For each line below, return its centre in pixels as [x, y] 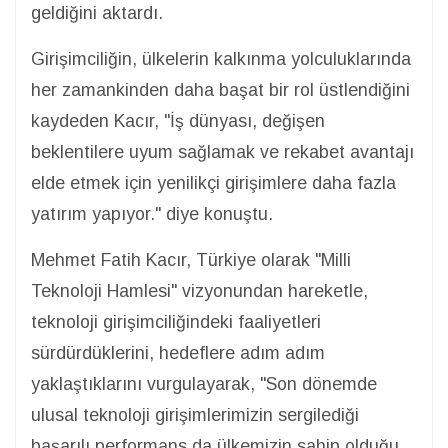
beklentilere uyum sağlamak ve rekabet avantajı [222, 152]
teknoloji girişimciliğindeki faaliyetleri [176, 322]
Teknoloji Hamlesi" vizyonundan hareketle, [199, 291]
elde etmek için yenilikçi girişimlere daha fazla [213, 183]
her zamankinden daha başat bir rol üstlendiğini [220, 90]
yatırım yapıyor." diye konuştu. [152, 214]
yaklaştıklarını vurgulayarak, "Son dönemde [204, 384]
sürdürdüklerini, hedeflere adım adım [178, 353]
